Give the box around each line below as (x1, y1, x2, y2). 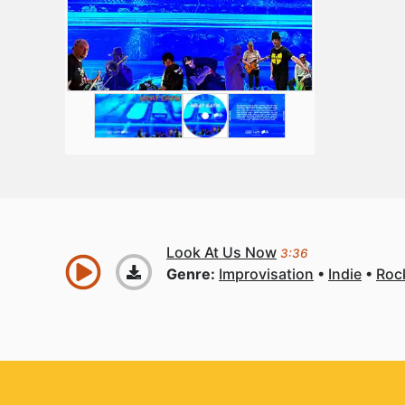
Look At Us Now (166, 243, 277, 261)
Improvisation (219, 265, 314, 283)
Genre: (166, 265, 219, 283)
